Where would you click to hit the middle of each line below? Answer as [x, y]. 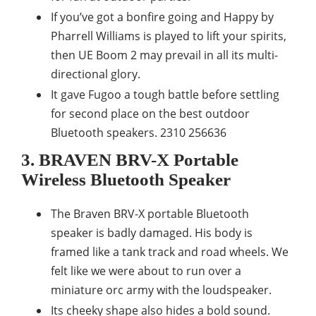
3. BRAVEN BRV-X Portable [130, 160]
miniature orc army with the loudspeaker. [161, 290]
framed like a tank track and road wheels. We [170, 252]
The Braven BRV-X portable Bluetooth [150, 214]
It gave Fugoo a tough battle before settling [165, 95]
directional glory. [96, 74]
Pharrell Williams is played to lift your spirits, [169, 36]
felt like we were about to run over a [146, 271]
